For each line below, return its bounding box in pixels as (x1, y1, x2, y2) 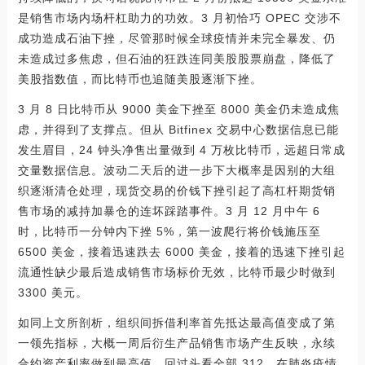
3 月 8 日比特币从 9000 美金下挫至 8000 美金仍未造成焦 (17, 103, 340, 116)
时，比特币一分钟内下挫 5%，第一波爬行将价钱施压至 (17, 225, 321, 238)
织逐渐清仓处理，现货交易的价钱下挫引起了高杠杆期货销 (17, 184, 336, 197)
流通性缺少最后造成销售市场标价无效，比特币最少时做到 (17, 266, 336, 279)
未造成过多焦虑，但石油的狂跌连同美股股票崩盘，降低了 (17, 52, 336, 65)
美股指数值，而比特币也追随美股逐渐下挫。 (17, 73, 262, 86)
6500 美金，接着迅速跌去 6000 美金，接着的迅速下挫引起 (17, 245, 345, 258)
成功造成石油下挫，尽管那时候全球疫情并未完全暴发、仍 (17, 32, 336, 45)
